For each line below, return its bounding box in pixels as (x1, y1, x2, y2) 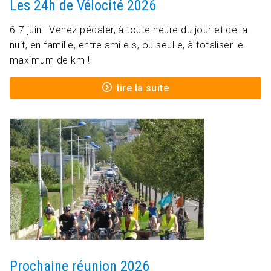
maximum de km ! (10, 54, 90, 67)
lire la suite (117, 82, 169, 94)
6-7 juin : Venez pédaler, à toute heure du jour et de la (10, 24, 248, 36)
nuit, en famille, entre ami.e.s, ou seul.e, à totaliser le (10, 39, 244, 51)
